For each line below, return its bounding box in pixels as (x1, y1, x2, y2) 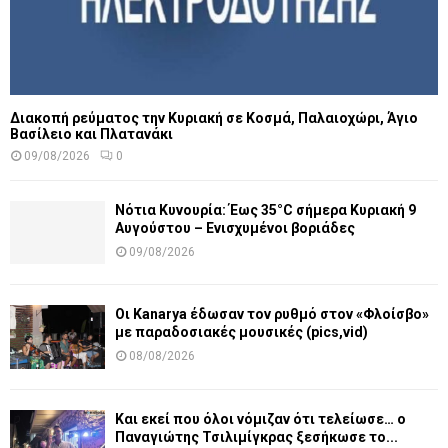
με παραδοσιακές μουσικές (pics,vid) (115, 324, 368, 341)
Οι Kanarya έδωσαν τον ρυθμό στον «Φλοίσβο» (115, 306, 429, 323)
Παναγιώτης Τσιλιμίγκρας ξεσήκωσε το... (115, 428, 398, 445)
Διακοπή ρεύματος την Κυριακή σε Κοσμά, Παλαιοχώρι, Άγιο (10, 109, 418, 126)
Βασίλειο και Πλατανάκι (10, 125, 173, 142)
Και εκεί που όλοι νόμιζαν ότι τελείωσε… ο (115, 410, 406, 427)
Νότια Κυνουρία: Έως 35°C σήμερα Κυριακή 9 (115, 201, 416, 218)
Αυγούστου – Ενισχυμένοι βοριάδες (115, 219, 355, 236)
